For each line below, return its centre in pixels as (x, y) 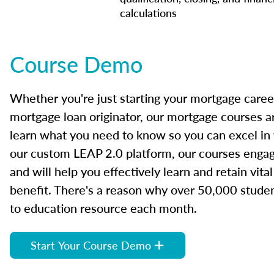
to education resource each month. (103, 208)
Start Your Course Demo (91, 245)
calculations (148, 13)
